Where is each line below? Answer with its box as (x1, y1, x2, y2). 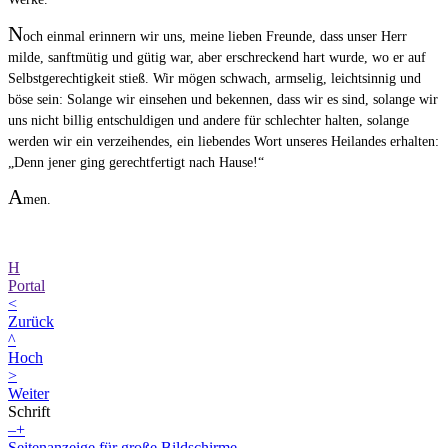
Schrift (8, 403, 50, 421)
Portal (8, 277, 45, 295)
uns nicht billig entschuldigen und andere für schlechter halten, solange (8, 113, 409, 129)
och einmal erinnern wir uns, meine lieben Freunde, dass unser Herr (23, 29, 407, 45)
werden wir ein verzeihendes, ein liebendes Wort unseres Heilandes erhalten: (8, 134, 439, 150)
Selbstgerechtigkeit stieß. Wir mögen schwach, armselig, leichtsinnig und (8, 71, 421, 87)
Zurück (8, 313, 54, 331)
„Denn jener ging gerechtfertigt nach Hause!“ (8, 155, 264, 171)
